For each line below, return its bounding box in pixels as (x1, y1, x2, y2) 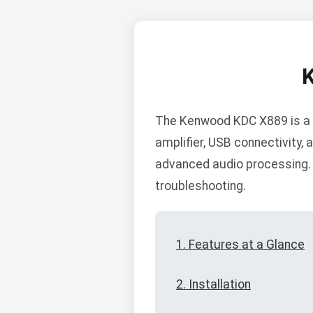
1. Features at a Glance (176, 238, 305, 252)
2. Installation (176, 277, 251, 292)
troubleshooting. (155, 179, 246, 194)
